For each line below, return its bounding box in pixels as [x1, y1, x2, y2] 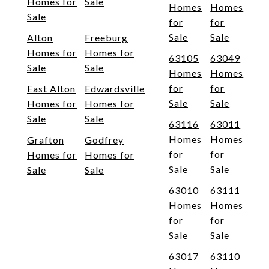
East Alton [27, 83, 76, 95]
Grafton [27, 134, 64, 146]
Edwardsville [85, 83, 145, 95]
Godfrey [85, 134, 124, 146]
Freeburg [85, 32, 128, 44]
